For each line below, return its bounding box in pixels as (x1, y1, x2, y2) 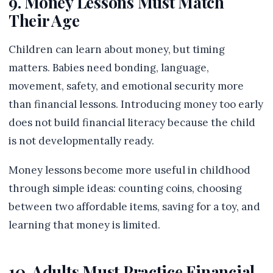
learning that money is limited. (9, 218, 160, 232)
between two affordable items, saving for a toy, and (9, 200, 260, 213)
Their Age (9, 9, 80, 31)
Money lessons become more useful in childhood (9, 163, 250, 177)
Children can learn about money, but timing (9, 43, 225, 56)
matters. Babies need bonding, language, (9, 61, 209, 74)
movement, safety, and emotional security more (9, 79, 244, 93)
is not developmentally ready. (9, 134, 154, 147)
